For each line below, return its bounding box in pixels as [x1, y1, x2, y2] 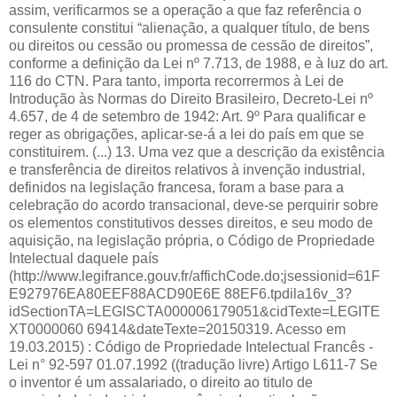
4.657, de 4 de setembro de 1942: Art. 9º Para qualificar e [9, 108, 366, 124]
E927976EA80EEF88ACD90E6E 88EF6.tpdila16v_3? [9, 285, 352, 301]
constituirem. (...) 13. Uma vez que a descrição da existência [9, 144, 385, 160]
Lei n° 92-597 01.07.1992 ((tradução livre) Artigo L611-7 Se [9, 356, 378, 372]
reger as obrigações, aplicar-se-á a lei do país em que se [9, 126, 364, 142]
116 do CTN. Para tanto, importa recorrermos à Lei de [9, 73, 344, 89]
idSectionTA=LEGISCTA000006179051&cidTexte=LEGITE [9, 303, 380, 319]
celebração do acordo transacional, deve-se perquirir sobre [9, 197, 378, 213]
